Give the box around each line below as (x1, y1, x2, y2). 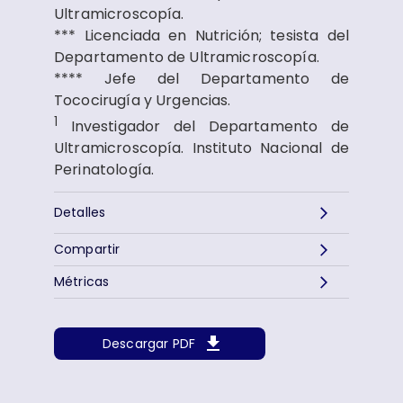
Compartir (54, 240, 121, 259)
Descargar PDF (103, 334, 195, 353)
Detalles (54, 203, 106, 222)
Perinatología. (54, 159, 155, 181)
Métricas (54, 273, 110, 291)
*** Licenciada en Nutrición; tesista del (54, 25, 349, 46)
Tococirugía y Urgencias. (54, 90, 231, 111)
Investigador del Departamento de (58, 116, 349, 138)
